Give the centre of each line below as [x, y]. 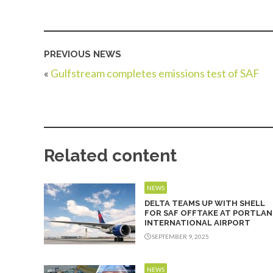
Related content [110, 156]
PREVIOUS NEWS [83, 54]
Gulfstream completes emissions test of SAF [155, 73]
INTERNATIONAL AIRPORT [197, 223]
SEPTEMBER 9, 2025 [180, 237]
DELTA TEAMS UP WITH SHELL [205, 204]
